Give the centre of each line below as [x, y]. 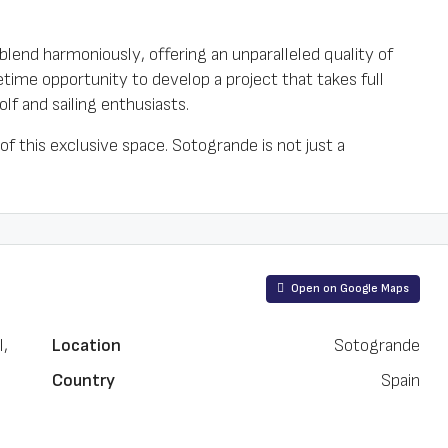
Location [86, 345]
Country [83, 380]
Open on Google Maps [348, 288]
